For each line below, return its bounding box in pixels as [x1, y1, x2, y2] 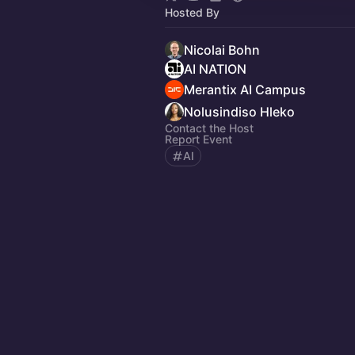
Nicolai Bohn [184, 42, 260, 58]
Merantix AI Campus [184, 82, 306, 97]
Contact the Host [165, 121, 254, 135]
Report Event [165, 132, 232, 146]
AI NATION [184, 61, 246, 77]
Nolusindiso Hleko [184, 104, 295, 120]
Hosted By [165, 6, 219, 19]
